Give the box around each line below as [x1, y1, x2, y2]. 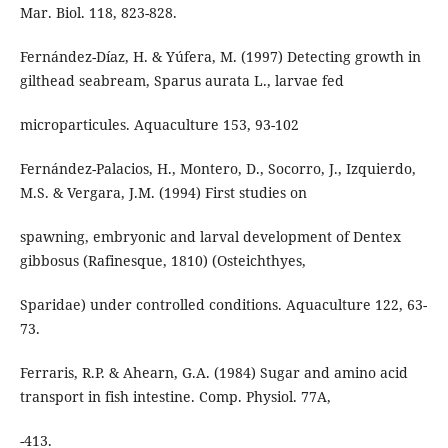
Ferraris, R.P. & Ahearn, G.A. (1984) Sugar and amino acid [19, 362, 408, 382]
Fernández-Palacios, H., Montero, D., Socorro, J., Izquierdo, [19, 158, 416, 178]
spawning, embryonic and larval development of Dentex [19, 226, 401, 246]
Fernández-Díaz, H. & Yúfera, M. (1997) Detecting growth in [19, 46, 421, 66]
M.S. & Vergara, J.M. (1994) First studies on [19, 182, 307, 202]
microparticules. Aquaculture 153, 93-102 [19, 114, 299, 134]
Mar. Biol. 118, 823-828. [19, 2, 177, 22]
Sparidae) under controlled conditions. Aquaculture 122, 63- [19, 294, 427, 314]
